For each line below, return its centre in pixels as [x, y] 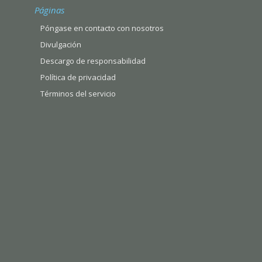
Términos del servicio [78, 94]
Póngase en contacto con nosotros [102, 28]
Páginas [49, 10]
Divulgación [61, 45]
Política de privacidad [78, 77]
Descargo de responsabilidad [93, 61]
